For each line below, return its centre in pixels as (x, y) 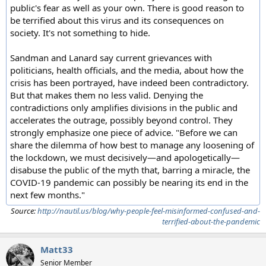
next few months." (47, 194)
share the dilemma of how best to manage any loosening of (132, 145)
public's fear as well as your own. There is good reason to (127, 7)
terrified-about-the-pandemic (211, 221)
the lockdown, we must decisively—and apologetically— (125, 157)
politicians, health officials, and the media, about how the (127, 70)
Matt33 (57, 249)
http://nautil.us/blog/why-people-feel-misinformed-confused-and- (149, 210)
